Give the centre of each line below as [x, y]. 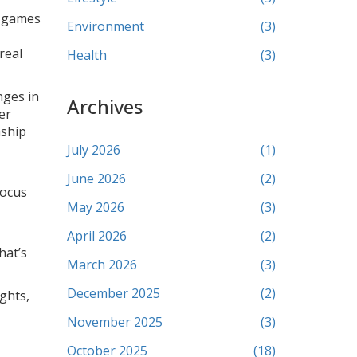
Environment [105, 26]
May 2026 [95, 207]
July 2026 [93, 150]
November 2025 [114, 322]
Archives [104, 106]
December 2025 [113, 293]
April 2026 [96, 236]
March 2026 [102, 265]
